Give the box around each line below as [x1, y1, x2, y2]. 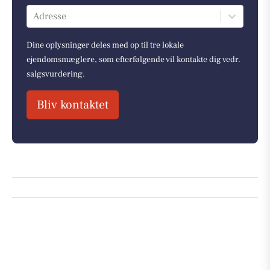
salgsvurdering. [27, 68, 85, 80]
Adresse [33, 10, 66, 22]
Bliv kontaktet [37, 96, 108, 113]
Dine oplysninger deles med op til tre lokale [27, 39, 184, 51]
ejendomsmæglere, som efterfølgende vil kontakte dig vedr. [27, 54, 240, 65]
